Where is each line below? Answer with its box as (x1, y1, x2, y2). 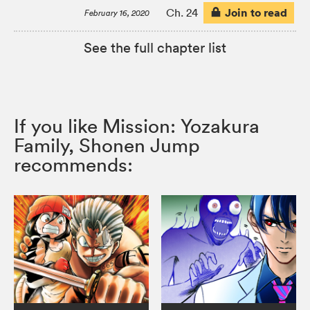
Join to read (224, 4, 287, 20)
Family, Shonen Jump (14, 133, 200, 157)
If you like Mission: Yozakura (14, 113, 259, 138)
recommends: (14, 152, 133, 176)
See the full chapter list (84, 39, 226, 56)
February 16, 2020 (84, 6, 149, 19)
